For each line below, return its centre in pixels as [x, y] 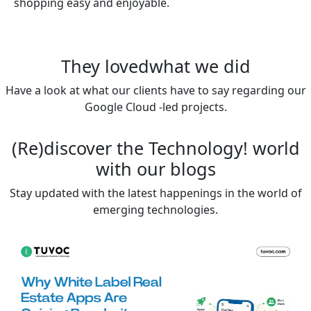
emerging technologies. [155, 210]
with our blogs [155, 169]
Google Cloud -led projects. [155, 107]
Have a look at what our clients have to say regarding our [155, 91]
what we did [200, 66]
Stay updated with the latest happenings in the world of [155, 193]
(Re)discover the [80, 148]
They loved [105, 66]
